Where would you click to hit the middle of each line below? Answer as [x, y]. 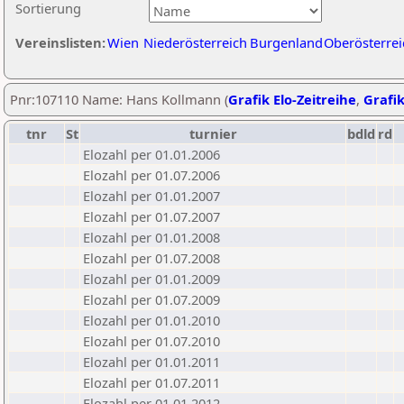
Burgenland [286, 42]
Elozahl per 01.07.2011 [151, 382]
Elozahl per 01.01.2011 [151, 362]
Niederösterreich [195, 42]
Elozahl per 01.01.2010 [151, 320]
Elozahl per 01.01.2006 [151, 154]
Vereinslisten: [60, 42]
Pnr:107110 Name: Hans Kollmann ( [119, 99]
